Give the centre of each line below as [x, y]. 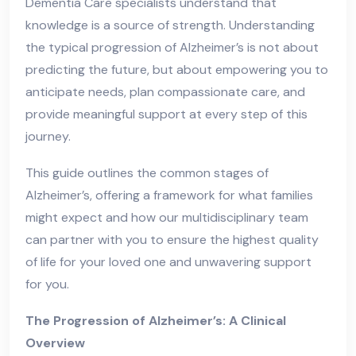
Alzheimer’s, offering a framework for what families [169, 195]
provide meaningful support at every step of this [166, 114]
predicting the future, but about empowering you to [177, 70]
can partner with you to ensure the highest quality [172, 240]
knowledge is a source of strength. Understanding [170, 25]
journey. [48, 137]
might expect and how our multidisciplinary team [167, 218]
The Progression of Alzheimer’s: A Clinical [156, 321]
